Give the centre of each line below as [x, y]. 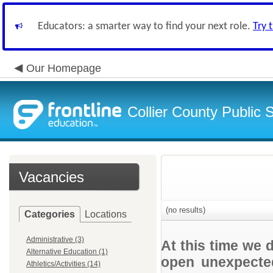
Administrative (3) [55, 239]
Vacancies [51, 177]
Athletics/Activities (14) [63, 264]
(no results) [184, 210]
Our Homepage [64, 68]
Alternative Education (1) [67, 252]
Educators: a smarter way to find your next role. [145, 27]
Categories [50, 214]
